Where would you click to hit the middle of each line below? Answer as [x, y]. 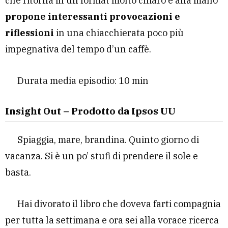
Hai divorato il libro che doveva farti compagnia [119, 204]
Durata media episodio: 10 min [83, 80]
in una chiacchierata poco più [119, 33]
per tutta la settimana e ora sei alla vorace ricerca [112, 220]
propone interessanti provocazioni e [93, 16]
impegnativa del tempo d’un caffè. [78, 49]
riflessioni [30, 33]
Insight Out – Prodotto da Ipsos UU [90, 111]
